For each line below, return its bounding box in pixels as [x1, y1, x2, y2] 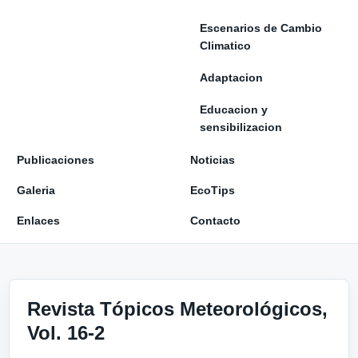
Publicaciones [17, 153, 94, 166]
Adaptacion [200, 71, 263, 84]
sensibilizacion [200, 121, 282, 133]
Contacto [190, 214, 241, 227]
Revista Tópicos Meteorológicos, [27, 297, 328, 320]
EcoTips [190, 184, 235, 197]
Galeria [17, 184, 55, 197]
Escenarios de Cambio [200, 22, 322, 34]
